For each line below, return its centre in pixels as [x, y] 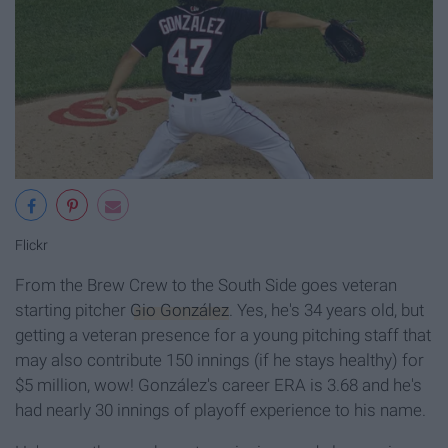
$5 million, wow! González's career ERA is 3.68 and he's [218, 385]
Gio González [179, 310]
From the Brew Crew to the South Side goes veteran [206, 285]
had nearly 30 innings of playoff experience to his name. [220, 410]
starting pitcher [72, 310]
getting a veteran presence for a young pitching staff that [223, 335]
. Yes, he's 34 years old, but [326, 310]
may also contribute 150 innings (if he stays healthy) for [219, 360]
